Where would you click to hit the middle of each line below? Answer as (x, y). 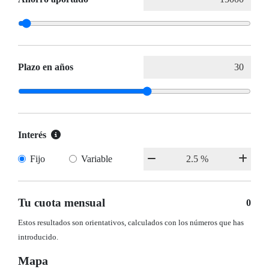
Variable (96, 159)
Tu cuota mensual (62, 203)
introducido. (38, 237)
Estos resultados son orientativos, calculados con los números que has (131, 223)
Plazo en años (46, 67)
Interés (32, 135)
